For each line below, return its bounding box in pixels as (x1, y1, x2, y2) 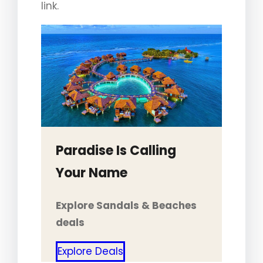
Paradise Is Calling (55, 141, 176, 160)
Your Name (55, 163, 127, 182)
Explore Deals (57, 244, 123, 258)
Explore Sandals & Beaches (55, 198, 197, 213)
